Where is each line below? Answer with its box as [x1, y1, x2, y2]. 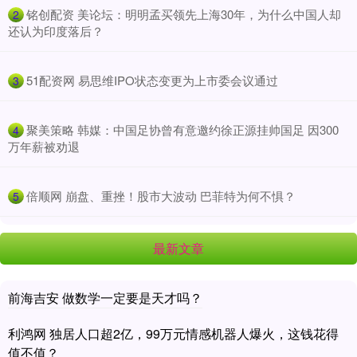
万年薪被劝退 [8, 137, 80, 155]
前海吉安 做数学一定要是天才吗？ [8, 288, 202, 307]
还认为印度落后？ [8, 22, 104, 39]
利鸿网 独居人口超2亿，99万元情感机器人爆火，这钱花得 [8, 324, 339, 343]
